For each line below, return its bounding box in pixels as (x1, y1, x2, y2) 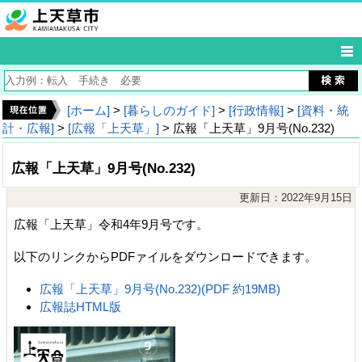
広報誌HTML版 (40, 300, 122, 314)
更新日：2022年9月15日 (239, 192, 352, 204)
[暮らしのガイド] (124, 103, 215, 117)
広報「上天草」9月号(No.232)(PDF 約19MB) (40, 282, 281, 296)
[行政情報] (229, 103, 284, 117)
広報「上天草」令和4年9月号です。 (14, 217, 208, 231)
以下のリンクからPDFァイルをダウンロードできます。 (14, 250, 317, 263)
